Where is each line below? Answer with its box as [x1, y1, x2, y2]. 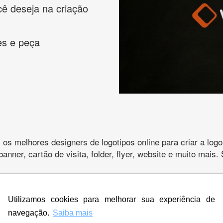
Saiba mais [53, 209, 93, 218]
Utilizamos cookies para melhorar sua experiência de [8, 195, 215, 204]
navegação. [8, 209, 49, 218]
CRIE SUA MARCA [72, 206, 149, 220]
